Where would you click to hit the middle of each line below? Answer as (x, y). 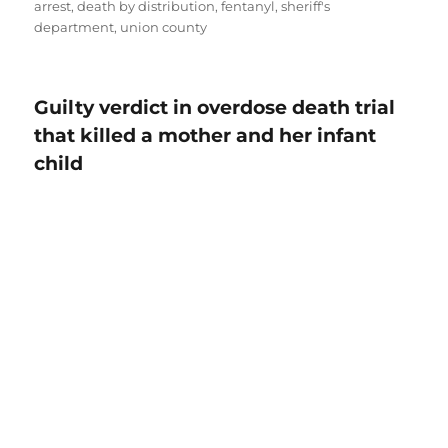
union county (164, 27)
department (74, 27)
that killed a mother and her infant (205, 136)
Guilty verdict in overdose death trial (215, 108)
